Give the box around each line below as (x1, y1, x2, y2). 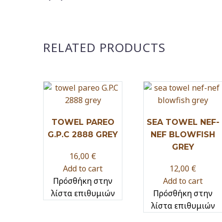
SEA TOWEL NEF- (146, 117, 220, 127)
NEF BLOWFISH (151, 129, 215, 139)
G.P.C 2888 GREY (48, 129, 118, 139)
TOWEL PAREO (51, 117, 114, 127)
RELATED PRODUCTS (43, 39, 166, 55)
